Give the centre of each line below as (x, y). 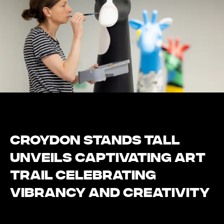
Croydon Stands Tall (95, 141)
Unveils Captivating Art (108, 159)
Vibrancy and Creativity (110, 194)
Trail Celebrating (83, 176)
